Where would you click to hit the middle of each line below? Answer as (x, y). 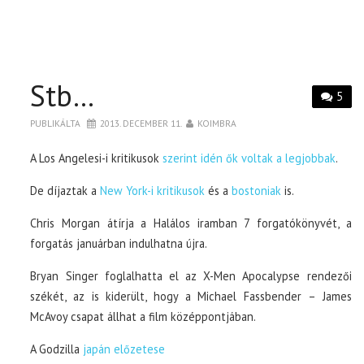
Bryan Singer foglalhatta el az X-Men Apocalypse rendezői (191, 276)
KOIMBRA (217, 123)
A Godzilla (57, 349)
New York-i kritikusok (153, 191)
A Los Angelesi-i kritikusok (95, 158)
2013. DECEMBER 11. (141, 123)
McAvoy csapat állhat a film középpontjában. (143, 317)
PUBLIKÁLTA (57, 123)
